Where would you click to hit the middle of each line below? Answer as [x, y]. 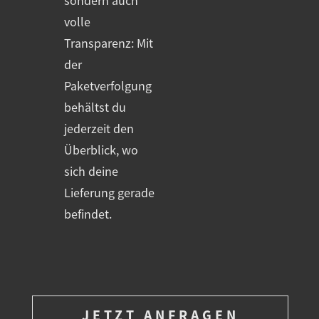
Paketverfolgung [108, 87]
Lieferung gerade [109, 193]
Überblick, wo [101, 151]
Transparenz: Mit [109, 44]
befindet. [88, 215]
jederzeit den [99, 129]
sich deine [91, 172]
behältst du [95, 108]
